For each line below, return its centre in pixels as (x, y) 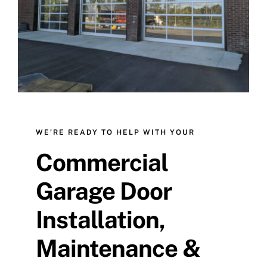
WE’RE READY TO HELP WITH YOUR (115, 133)
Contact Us (43, 22)
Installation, (100, 220)
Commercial (102, 163)
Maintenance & (118, 249)
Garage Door (104, 191)
